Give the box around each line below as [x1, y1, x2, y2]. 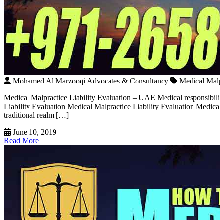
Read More [4, 136, 39, 145]
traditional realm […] [4, 110, 69, 119]
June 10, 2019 [13, 127, 56, 136]
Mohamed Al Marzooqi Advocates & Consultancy [13, 76, 168, 85]
